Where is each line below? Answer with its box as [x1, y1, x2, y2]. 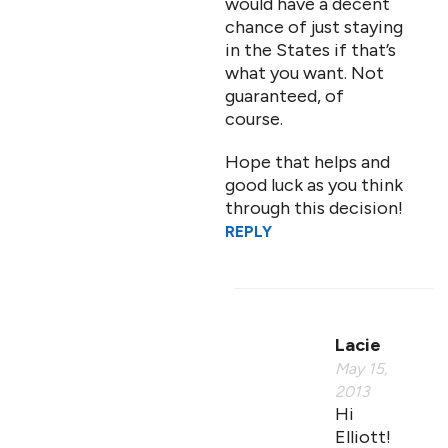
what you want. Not [225, 62, 384, 84]
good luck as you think [225, 174, 403, 196]
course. [225, 108, 283, 130]
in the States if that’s [225, 39, 396, 61]
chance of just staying [225, 16, 403, 38]
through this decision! [225, 197, 403, 219]
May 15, [335, 359, 388, 378]
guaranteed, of [225, 85, 344, 107]
